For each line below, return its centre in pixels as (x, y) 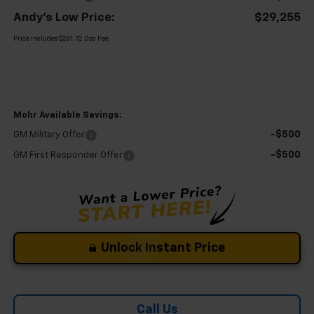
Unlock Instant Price (163, 248)
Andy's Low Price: (64, 18)
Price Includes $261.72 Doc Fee (61, 39)
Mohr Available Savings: (67, 115)
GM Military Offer (49, 135)
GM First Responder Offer (68, 155)
